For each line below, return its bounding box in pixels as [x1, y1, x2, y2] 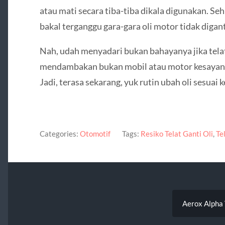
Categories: [39, 129, 78, 139]
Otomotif [79, 129, 110, 139]
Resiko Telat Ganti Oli [140, 129, 213, 139]
